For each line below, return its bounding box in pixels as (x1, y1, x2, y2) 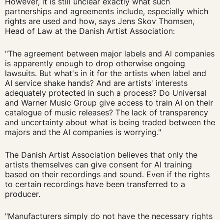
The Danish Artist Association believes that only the (4, 149, 197, 160)
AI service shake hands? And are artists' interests (4, 78, 188, 88)
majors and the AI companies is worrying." (4, 127, 161, 137)
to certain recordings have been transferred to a (4, 179, 185, 189)
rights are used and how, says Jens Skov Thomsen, (4, 16, 194, 27)
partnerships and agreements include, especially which (4, 6, 208, 17)
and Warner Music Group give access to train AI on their (4, 98, 213, 108)
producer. (4, 189, 43, 199)
